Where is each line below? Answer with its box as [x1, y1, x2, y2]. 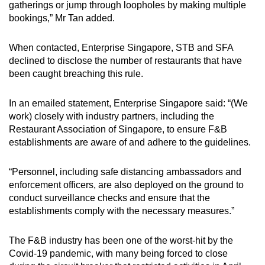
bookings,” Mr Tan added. [9, 12, 115, 23]
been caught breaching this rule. [9, 68, 146, 79]
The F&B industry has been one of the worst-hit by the [9, 235, 233, 245]
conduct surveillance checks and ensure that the [9, 192, 210, 203]
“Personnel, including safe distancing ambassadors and [9, 166, 241, 177]
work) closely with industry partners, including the [9, 111, 214, 121]
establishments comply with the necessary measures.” [9, 205, 234, 216]
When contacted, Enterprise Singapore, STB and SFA [9, 42, 233, 53]
